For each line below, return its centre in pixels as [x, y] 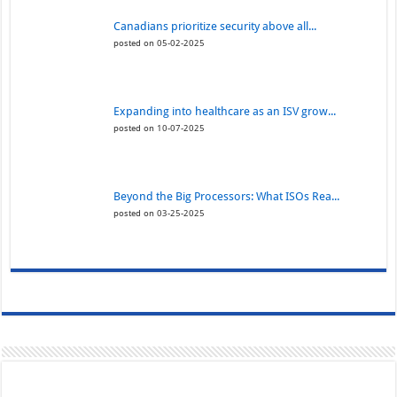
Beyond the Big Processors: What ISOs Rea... [227, 197]
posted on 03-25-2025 [160, 213]
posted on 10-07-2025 [160, 128]
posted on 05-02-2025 [160, 43]
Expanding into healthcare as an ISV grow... [225, 112]
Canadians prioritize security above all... [215, 27]
